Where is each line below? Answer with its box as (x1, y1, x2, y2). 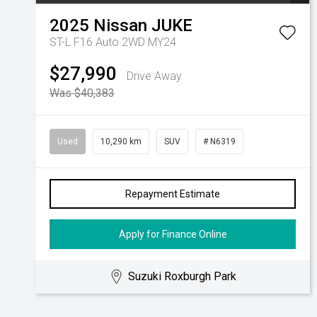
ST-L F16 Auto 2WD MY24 (50, 35, 176, 49)
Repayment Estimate (125, 188, 220, 200)
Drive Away (127, 69, 182, 83)
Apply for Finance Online (118, 229, 227, 240)
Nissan (93, 16, 147, 35)
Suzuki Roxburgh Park (128, 270, 237, 283)
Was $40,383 (50, 86, 115, 100)
